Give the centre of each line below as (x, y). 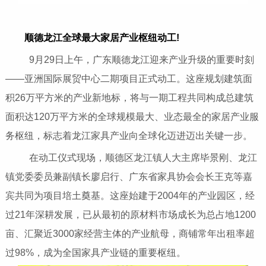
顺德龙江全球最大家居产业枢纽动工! (102, 38)
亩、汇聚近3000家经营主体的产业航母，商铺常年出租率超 (130, 234)
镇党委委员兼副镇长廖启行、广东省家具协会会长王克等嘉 (129, 177)
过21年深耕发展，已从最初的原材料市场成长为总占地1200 (130, 215)
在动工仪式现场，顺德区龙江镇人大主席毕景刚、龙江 (133, 158)
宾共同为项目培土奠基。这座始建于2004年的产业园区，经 (130, 196)
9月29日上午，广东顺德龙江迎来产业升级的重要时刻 (132, 60)
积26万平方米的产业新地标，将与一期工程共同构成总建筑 (129, 98)
